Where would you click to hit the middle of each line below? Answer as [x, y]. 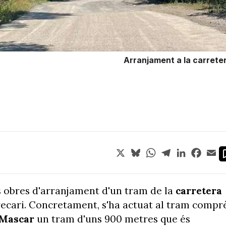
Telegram [189, 150]
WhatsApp [177, 150]
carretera [199, 190]
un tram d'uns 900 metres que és [114, 219]
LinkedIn [203, 150]
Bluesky [157, 150]
